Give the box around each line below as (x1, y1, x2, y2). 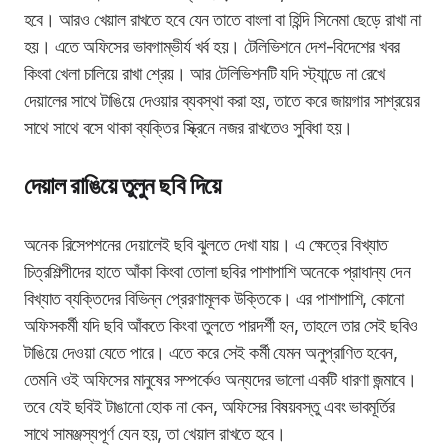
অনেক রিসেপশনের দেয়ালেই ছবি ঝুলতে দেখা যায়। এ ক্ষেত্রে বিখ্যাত (24, 234, 388, 256)
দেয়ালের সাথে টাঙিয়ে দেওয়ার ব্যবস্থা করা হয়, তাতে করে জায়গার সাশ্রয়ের (24, 90, 420, 112)
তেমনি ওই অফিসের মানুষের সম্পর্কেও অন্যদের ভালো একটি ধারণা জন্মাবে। (24, 369, 417, 391)
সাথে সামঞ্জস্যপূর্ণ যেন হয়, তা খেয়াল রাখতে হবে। (24, 423, 290, 445)
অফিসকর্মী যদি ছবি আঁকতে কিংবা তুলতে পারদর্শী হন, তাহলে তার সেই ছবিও (24, 315, 418, 337)
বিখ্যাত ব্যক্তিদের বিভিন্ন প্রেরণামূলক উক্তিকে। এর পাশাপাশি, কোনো (24, 288, 404, 310)
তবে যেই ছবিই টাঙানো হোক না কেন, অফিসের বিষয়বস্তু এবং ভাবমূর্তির (24, 396, 395, 418)
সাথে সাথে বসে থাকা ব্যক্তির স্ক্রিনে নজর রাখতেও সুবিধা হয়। (24, 117, 358, 139)
